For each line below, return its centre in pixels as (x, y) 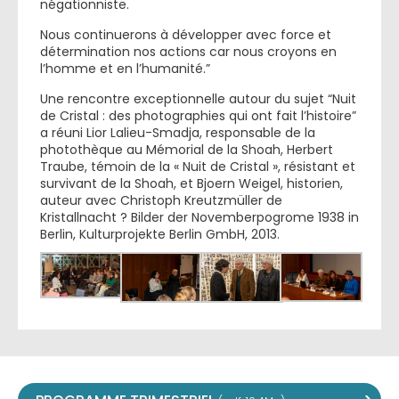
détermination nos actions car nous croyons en (188, 52)
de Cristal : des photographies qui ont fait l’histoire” (198, 116)
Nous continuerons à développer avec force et (186, 35)
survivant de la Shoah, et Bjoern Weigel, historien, (191, 183)
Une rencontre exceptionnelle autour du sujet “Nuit (198, 99)
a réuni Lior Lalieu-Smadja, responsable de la (178, 133)
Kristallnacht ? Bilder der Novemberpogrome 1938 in (199, 217)
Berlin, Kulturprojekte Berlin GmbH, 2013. (160, 234)
